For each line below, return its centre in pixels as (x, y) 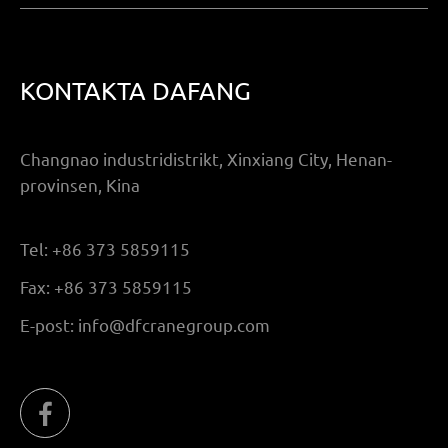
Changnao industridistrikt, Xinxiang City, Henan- (205, 159)
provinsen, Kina (79, 185)
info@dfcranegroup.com (173, 325)
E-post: (48, 325)
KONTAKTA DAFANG (135, 90)
